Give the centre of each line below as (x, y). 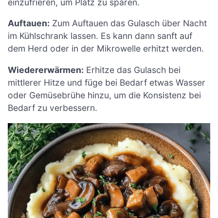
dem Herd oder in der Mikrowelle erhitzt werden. (106, 49)
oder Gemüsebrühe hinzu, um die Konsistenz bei (104, 95)
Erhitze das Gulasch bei (132, 70)
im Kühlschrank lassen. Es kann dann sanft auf (100, 36)
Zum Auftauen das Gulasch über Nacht (128, 23)
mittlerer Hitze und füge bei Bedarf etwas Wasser (107, 83)
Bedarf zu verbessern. (53, 108)
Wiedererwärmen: (46, 70)
